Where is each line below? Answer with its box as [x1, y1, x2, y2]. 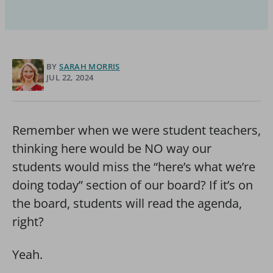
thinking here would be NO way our [12, 140, 211, 157]
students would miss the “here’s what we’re [12, 158, 255, 175]
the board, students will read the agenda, [12, 195, 242, 211]
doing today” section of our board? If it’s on [12, 177, 253, 193]
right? [12, 213, 44, 230]
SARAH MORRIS [59, 62, 120, 72]
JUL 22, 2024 [46, 73, 94, 83]
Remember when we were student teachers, [12, 122, 261, 138]
